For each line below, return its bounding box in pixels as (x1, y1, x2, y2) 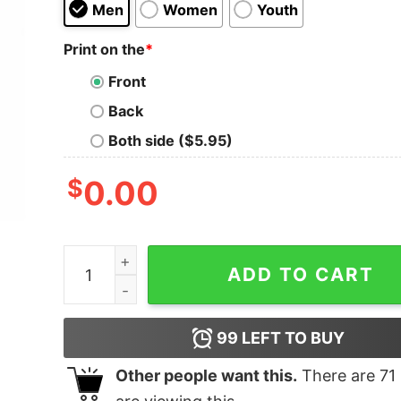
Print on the (63, 39, 145, 58)
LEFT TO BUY (238, 328, 346, 348)
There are (296, 366, 380, 386)
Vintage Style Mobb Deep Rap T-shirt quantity (62, 248, 385, 267)
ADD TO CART (227, 263, 375, 286)
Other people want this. (115, 366, 297, 386)
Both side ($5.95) (107, 132, 233, 150)
